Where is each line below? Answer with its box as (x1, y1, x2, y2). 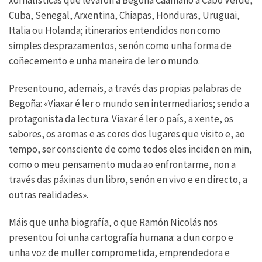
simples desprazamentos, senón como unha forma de (9, 39, 232, 53)
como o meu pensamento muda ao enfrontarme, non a (9, 158, 236, 171)
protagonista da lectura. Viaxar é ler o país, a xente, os (9, 112, 233, 126)
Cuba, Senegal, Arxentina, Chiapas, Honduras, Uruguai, (9, 9, 240, 22)
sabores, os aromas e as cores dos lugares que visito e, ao (9, 127, 245, 141)
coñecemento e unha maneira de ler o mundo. (9, 54, 200, 68)
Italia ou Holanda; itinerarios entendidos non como (9, 24, 220, 37)
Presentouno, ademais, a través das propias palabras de (9, 82, 242, 95)
